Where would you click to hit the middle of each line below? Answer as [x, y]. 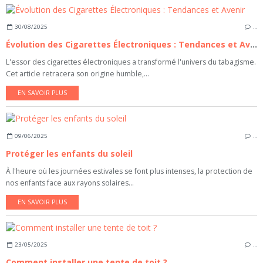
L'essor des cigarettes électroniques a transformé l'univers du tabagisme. [131, 62]
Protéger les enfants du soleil [69, 153]
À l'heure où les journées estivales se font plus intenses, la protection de [129, 171]
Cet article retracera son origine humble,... [77, 74]
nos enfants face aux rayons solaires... [70, 183]
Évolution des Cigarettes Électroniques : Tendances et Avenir [254, 45]
